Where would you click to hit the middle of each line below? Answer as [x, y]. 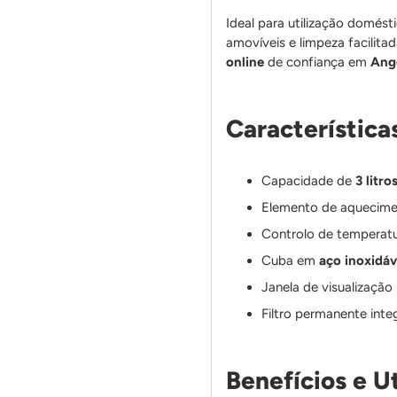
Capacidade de [309, 180]
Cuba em [291, 260]
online [245, 62]
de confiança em [318, 62]
